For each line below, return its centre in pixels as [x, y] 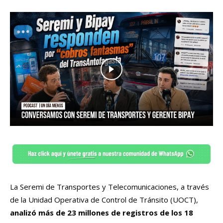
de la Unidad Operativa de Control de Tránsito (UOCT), [104, 200]
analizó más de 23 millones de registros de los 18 [102, 213]
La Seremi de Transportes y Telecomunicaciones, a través [110, 187]
